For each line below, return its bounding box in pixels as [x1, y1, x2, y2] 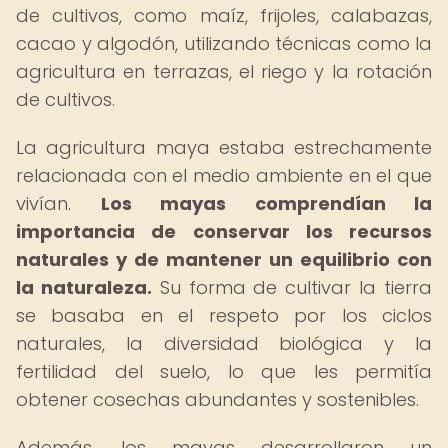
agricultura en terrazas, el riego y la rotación [16, 59, 432, 84]
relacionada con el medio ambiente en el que [16, 163, 432, 188]
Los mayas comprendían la [100, 191, 432, 216]
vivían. [16, 191, 101, 216]
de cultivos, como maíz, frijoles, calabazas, [16, 3, 432, 28]
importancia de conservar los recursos [16, 219, 432, 244]
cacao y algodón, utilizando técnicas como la [16, 31, 432, 56]
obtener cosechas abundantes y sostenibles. [16, 387, 419, 412]
